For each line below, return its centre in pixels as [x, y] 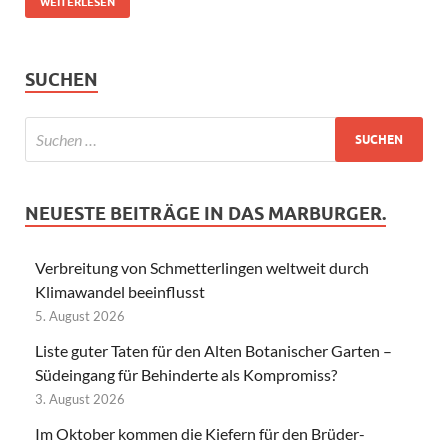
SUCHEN [61, 80]
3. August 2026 [80, 399]
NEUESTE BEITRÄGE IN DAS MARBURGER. [205, 214]
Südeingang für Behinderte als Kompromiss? [186, 375]
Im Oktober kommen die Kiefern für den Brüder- [200, 434]
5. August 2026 [80, 316]
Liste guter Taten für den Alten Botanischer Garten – [213, 351]
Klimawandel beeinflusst [120, 292]
